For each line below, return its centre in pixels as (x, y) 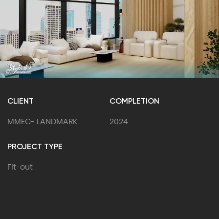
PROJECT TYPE (35, 146)
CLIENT (21, 101)
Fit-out (20, 167)
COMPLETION (134, 101)
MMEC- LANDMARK (42, 121)
